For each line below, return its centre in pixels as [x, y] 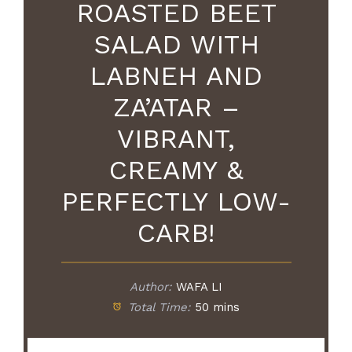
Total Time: [157, 308]
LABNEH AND [176, 76]
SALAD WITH [176, 44]
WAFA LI [200, 287]
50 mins [218, 308]
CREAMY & [176, 170]
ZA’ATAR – [176, 107]
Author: [150, 287]
